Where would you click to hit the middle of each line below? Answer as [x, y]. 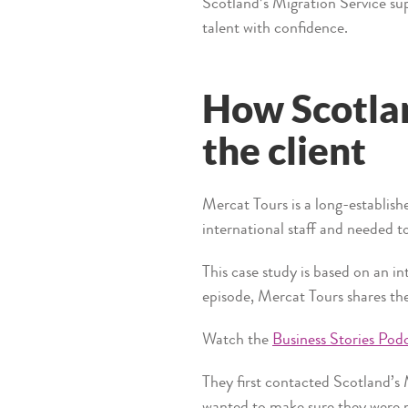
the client [284, 150]
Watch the [237, 340]
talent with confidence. [275, 29]
